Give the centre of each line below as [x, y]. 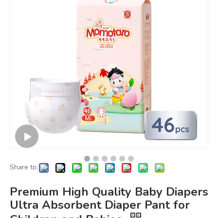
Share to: [24, 167]
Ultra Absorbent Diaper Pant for [100, 205]
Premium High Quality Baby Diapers [109, 192]
